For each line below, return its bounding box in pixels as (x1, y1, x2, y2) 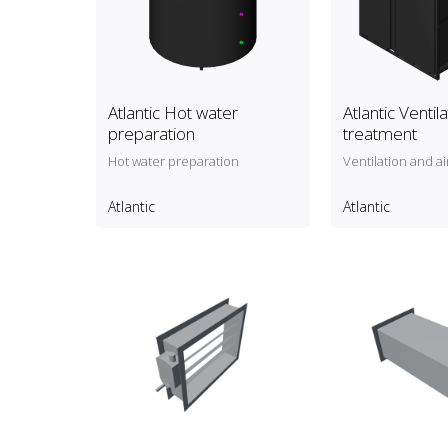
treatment (342, 122, 417, 146)
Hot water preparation (107, 152, 239, 171)
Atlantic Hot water (107, 101, 238, 125)
